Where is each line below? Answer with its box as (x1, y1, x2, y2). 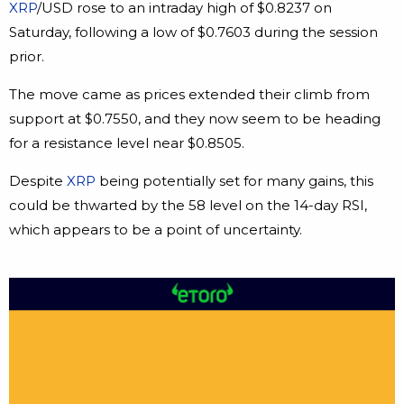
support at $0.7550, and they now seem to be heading (9, 110, 381, 128)
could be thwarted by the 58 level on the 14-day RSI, (9, 197, 367, 215)
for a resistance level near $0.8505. (9, 134, 244, 152)
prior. (9, 48, 44, 66)
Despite (9, 172, 67, 190)
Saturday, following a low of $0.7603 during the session (9, 23, 378, 41)
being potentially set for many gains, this (96, 172, 373, 190)
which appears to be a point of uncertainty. (9, 221, 302, 239)
